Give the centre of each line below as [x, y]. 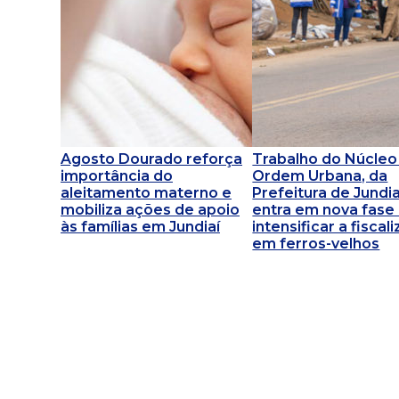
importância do [117, 176]
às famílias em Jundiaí [140, 227]
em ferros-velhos [316, 244]
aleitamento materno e [146, 193]
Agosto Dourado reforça [151, 159]
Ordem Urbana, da [320, 176]
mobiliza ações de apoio [150, 210]
